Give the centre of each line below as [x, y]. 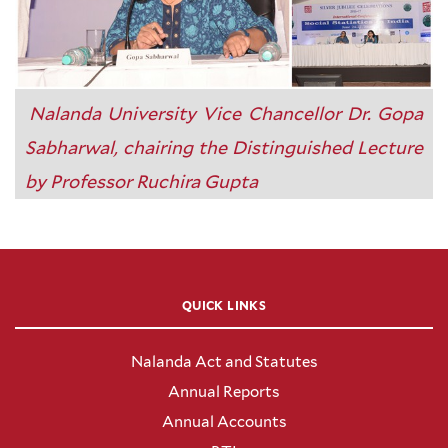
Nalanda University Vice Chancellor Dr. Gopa [226, 114]
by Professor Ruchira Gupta [141, 182]
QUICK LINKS [224, 306]
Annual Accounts [224, 422]
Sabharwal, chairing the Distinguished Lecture [224, 148]
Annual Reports [224, 392]
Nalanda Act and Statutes [224, 362]
